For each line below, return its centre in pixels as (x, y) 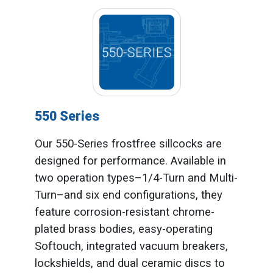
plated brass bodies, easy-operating (123, 229)
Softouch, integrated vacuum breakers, (131, 246)
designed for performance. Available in (130, 161)
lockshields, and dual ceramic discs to (129, 263)
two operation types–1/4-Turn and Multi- (136, 178)
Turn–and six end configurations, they (128, 195)
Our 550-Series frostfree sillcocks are (128, 144)
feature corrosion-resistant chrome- (124, 212)
